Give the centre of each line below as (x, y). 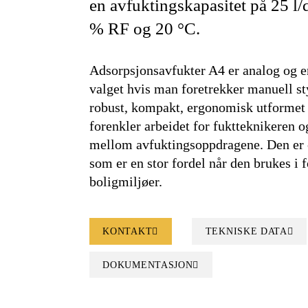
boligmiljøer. (125, 181)
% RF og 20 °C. (144, 29)
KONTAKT (128, 232)
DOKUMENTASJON (148, 265)
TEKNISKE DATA (246, 232)
